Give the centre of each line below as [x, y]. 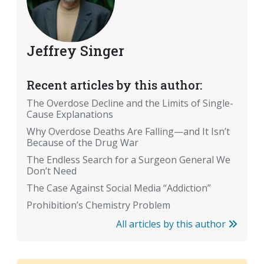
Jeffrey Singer [75, 50]
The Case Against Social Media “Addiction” [119, 188]
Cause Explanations [70, 114]
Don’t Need [52, 171]
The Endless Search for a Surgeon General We [128, 159]
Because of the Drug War [82, 142]
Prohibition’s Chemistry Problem [98, 205]
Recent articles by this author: [114, 85]
